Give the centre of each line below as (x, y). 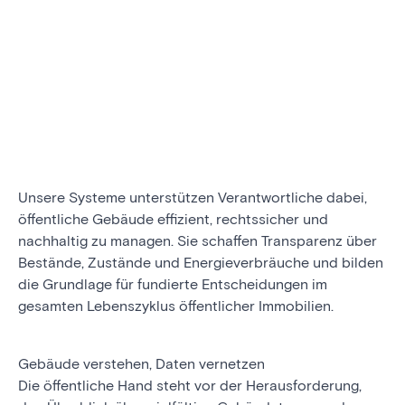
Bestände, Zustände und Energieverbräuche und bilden (201, 263)
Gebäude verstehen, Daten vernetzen (141, 364)
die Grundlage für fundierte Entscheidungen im (173, 285)
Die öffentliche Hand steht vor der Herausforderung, (190, 386)
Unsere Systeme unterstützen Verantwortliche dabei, (193, 198)
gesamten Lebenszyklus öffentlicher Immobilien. (176, 306)
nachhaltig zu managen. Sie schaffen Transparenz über (198, 241)
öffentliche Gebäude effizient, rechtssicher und (173, 220)
